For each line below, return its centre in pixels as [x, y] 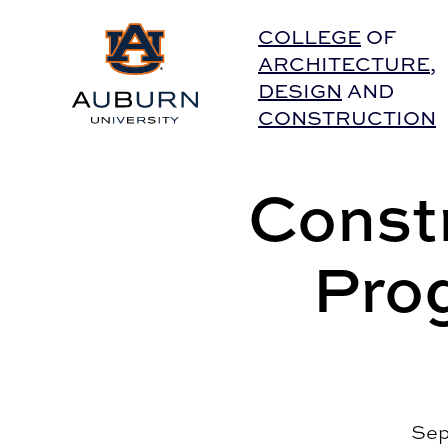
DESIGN [300, 91]
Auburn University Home [168, 31]
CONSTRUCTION [347, 118]
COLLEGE [309, 37]
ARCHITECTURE [344, 64]
